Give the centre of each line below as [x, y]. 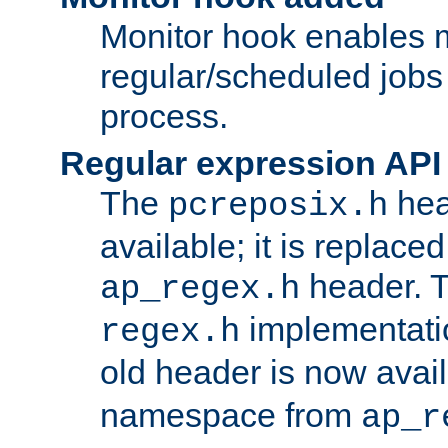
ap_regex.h [200, 288]
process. [164, 115]
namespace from [230, 414]
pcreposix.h [278, 205]
